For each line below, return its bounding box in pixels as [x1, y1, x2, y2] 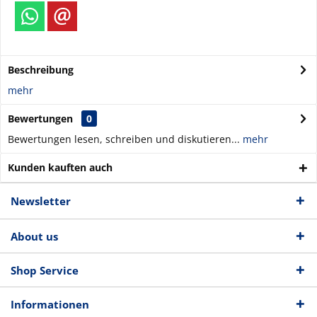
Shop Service [11, 263, 79, 277]
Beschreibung [8, 63, 74, 76]
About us [11, 229, 58, 243]
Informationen [11, 297, 89, 311]
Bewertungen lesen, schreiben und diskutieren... [8, 132, 240, 146]
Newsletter [11, 194, 71, 208]
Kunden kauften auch [8, 161, 113, 174]
